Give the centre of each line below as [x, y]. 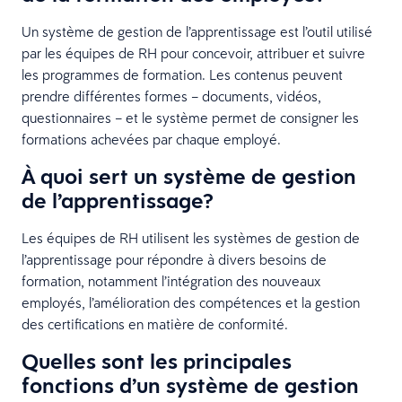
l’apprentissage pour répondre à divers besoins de [174, 259]
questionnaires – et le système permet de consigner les [190, 117]
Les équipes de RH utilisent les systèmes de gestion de [191, 237]
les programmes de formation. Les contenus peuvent [182, 74]
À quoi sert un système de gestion [189, 175]
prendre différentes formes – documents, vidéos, [171, 96]
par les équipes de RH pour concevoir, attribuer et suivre [193, 52]
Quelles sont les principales [157, 360]
